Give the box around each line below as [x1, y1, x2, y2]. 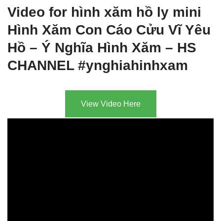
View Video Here [80, 99, 141, 108]
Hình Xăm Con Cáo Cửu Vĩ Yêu [7, 22, 211, 37]
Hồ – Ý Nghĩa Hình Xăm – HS [7, 39, 196, 55]
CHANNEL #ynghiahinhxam [7, 57, 188, 73]
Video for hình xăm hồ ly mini [7, 4, 201, 20]
